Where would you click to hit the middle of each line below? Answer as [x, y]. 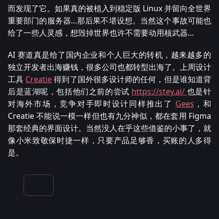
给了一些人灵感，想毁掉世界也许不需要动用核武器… [101, 33]
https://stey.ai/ [159, 91]
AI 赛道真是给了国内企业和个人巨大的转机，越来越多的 [109, 55]
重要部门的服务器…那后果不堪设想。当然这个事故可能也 [109, 20]
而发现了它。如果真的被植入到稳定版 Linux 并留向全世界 [109, 8]
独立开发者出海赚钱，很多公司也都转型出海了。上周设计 [109, 67]
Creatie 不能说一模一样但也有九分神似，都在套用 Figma [109, 116]
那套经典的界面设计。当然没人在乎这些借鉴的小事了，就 [109, 128]
